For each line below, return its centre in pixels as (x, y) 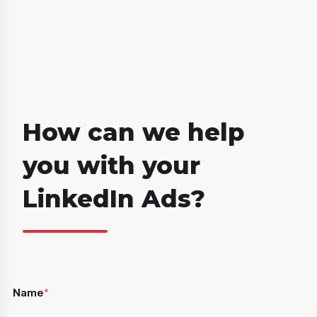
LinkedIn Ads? (114, 199)
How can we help (133, 133)
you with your (111, 166)
